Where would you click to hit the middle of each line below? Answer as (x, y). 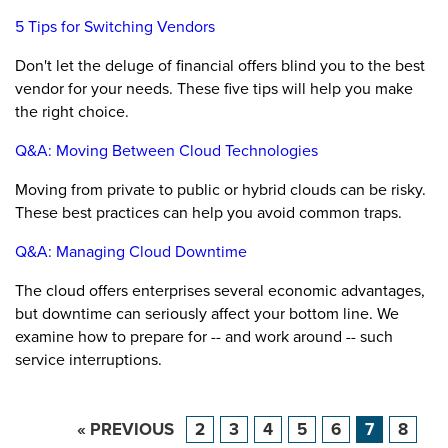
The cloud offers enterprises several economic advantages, (220, 290)
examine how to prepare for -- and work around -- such (204, 336)
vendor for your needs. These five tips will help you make (214, 88)
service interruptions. (88, 359)
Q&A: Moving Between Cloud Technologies (166, 150)
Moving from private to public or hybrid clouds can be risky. (220, 189)
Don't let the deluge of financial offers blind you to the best (220, 65)
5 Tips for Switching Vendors (115, 26)
